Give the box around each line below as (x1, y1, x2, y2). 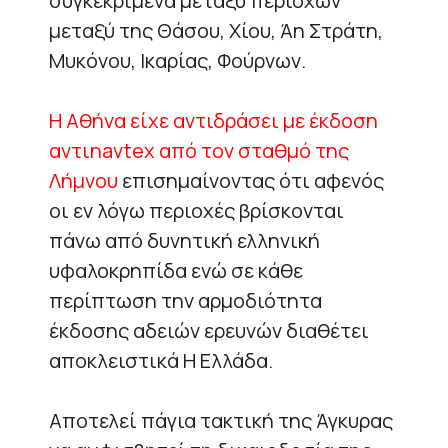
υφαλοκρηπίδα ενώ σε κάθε (49, 257, 303, 285)
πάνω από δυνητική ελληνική (49, 227, 320, 255)
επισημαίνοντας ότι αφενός (118, 167, 384, 195)
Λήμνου (49, 167, 118, 195)
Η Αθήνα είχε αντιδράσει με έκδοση (49, 107, 378, 135)
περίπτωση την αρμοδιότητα (49, 287, 322, 315)
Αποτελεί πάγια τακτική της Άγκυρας (49, 407, 393, 435)
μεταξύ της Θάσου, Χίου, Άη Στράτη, (49, 17, 383, 45)
